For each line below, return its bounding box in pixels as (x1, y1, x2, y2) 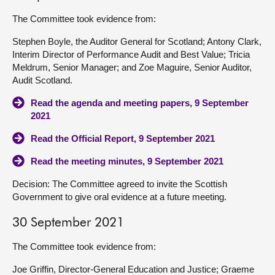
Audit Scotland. (12, 75, 72, 85)
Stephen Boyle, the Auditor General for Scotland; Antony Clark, (12, 36, 261, 47)
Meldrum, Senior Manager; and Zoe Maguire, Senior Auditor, (12, 62, 252, 72)
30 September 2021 (12, 217, 124, 230)
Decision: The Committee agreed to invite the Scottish (12, 179, 227, 189)
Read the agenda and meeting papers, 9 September (31, 98, 249, 108)
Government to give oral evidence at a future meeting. (12, 192, 227, 202)
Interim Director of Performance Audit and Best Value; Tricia (12, 49, 250, 60)
